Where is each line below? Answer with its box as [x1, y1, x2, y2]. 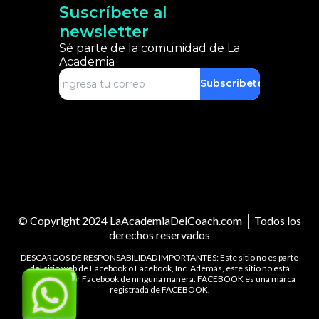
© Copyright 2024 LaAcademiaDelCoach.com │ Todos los [18, 213, 301, 227]
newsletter [58, 21, 149, 41]
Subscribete [199, 77, 263, 90]
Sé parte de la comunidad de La [58, 41, 240, 55]
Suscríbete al [58, 2, 167, 22]
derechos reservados [109, 227, 210, 241]
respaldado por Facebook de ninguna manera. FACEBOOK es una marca [23, 273, 296, 284]
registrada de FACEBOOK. [109, 283, 210, 295]
